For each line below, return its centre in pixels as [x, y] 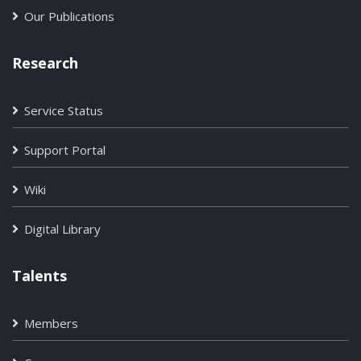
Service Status [64, 110]
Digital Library [62, 228]
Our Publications [69, 16]
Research [45, 62]
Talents [39, 275]
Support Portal [65, 149]
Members [51, 323]
